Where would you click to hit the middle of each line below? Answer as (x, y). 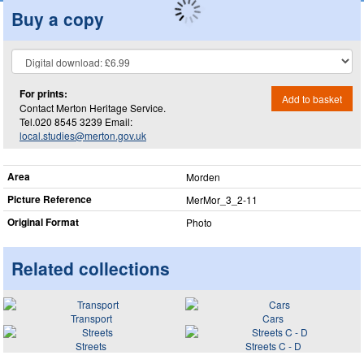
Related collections (91, 268)
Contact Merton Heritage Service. (93, 107)
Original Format (43, 222)
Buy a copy (58, 18)
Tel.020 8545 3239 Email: (76, 121)
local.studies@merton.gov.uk (83, 135)
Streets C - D (273, 345)
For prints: (43, 93)
